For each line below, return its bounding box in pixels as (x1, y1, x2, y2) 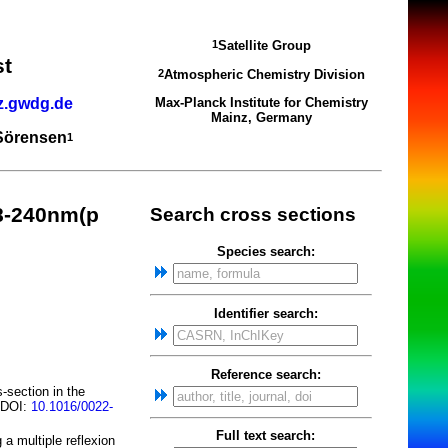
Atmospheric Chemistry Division (163, 66, 365, 82)
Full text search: (216, 428, 315, 444)
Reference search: (210, 366, 321, 382)
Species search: (216, 244, 315, 260)
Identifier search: (213, 305, 318, 321)
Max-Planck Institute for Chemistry (154, 94, 368, 110)
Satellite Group (217, 38, 311, 54)
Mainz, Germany (210, 109, 312, 125)
